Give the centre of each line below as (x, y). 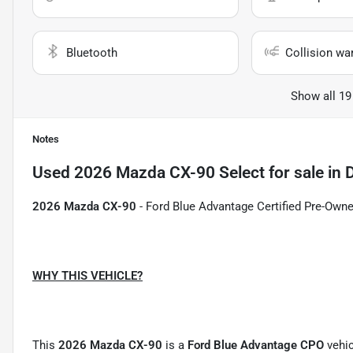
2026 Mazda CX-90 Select (169, 172)
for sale (294, 172)
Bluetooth (92, 52)
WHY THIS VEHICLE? (87, 275)
